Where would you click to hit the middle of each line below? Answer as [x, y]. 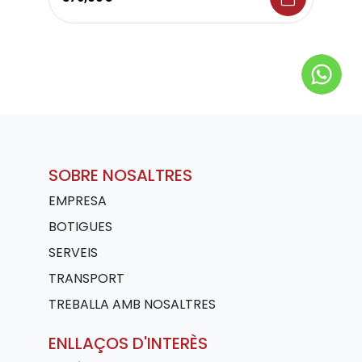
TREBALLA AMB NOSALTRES [132, 304]
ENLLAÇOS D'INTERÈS [128, 343]
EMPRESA [78, 200]
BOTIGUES [80, 226]
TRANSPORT [86, 278]
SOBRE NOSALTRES [120, 175]
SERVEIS [73, 252]
